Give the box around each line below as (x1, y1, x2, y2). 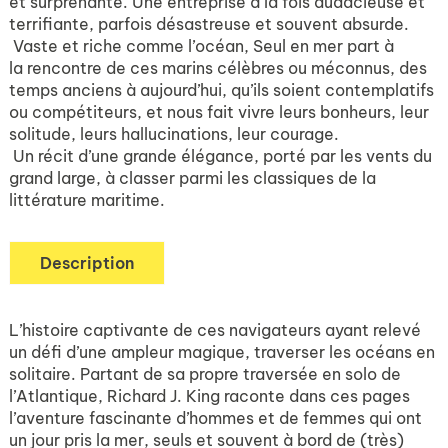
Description (40, 253, 134, 274)
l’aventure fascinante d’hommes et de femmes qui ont (9, 408, 422, 429)
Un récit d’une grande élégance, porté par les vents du (9, 146, 432, 167)
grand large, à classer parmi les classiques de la (9, 168, 376, 189)
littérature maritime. (9, 190, 165, 211)
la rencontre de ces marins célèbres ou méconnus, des (9, 58, 427, 79)
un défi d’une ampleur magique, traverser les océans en (9, 342, 435, 363)
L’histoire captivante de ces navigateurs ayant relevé (9, 320, 421, 341)
